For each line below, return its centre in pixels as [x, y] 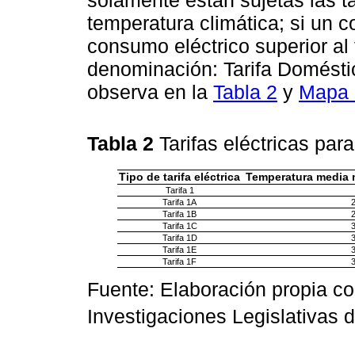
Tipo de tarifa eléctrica [179, 177]
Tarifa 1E [179, 250]
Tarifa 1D [179, 238]
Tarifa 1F [179, 262]
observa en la [150, 92]
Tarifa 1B [179, 214]
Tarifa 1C [179, 226]
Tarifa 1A [179, 202]
